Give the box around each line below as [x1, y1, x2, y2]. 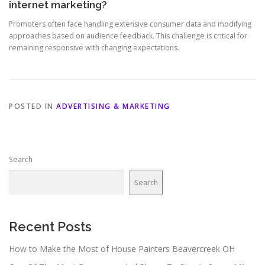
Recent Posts [9, 219, 92, 235]
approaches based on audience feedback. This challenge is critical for [9, 31, 247, 41]
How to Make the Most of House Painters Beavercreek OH [9, 243, 235, 255]
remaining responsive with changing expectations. [9, 43, 179, 53]
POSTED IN [9, 101, 56, 112]
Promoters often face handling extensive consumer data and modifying [9, 19, 251, 30]
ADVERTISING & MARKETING [56, 101, 170, 112]
